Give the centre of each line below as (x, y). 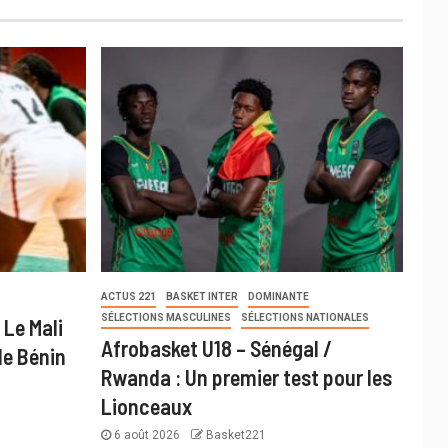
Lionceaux (146, 406)
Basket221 (235, 435)
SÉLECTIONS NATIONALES (304, 318)
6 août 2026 (146, 435)
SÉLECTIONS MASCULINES (165, 318)
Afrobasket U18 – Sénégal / (216, 348)
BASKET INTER (201, 297)
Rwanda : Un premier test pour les (246, 377)
